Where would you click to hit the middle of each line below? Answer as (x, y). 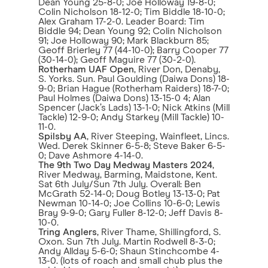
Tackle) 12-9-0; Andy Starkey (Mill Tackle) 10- (131, 117)
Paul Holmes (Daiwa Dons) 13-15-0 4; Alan (124, 98)
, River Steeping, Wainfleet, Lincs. (158, 136)
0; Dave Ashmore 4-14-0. (91, 156)
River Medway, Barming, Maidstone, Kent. (128, 175)
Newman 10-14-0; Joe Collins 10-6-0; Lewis (129, 203)
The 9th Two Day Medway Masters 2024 (125, 165)
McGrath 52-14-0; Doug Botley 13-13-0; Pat (129, 194)
